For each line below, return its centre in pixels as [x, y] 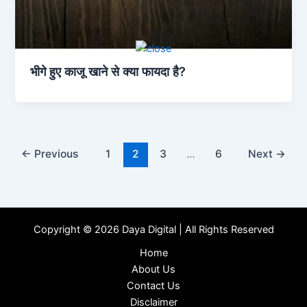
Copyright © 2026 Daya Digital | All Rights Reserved [153, 230]
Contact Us [153, 286]
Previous [55, 153]
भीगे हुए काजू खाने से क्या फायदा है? [108, 72]
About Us [153, 270]
